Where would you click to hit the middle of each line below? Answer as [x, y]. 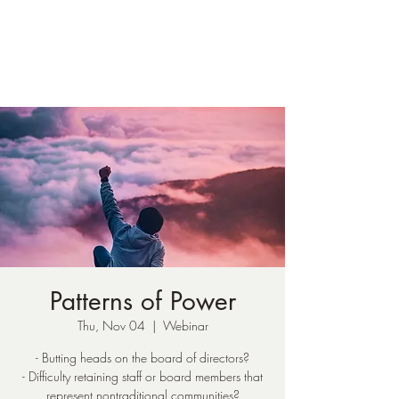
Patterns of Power [142, 301]
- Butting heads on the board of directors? [142, 358]
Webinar [185, 326]
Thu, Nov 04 [111, 326]
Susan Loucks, [142, 44]
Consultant [142, 67]
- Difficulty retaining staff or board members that [142, 376]
